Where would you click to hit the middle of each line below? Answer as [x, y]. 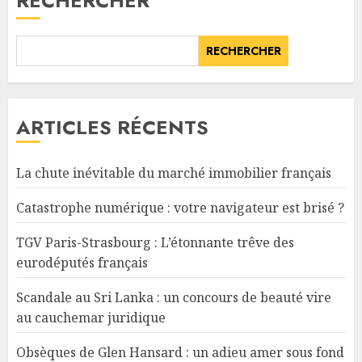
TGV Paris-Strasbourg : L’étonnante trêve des [155, 243]
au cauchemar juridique [91, 318]
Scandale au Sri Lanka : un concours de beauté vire [174, 298]
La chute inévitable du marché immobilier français [174, 173]
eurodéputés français [82, 263]
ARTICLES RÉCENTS [112, 128]
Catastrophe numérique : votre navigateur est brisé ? [180, 208]
